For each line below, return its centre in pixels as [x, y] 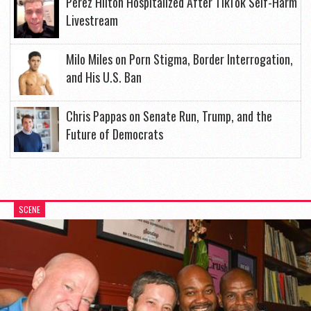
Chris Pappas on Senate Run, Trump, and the [169, 116]
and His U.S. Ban [104, 77]
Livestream [92, 20]
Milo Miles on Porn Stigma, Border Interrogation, [179, 59]
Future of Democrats [115, 134]
